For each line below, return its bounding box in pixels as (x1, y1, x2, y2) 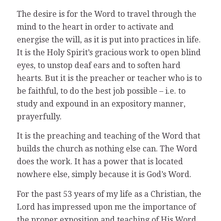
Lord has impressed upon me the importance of (16, 202, 196, 212)
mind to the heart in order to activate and (16, 22, 174, 32)
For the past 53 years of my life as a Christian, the (16, 189, 201, 199)
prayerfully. (16, 111, 62, 121)
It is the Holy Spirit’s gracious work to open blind (16, 47, 201, 57)
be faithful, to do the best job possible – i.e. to (16, 86, 185, 96)
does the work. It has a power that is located (16, 157, 183, 167)
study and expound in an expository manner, (16, 99, 185, 109)
